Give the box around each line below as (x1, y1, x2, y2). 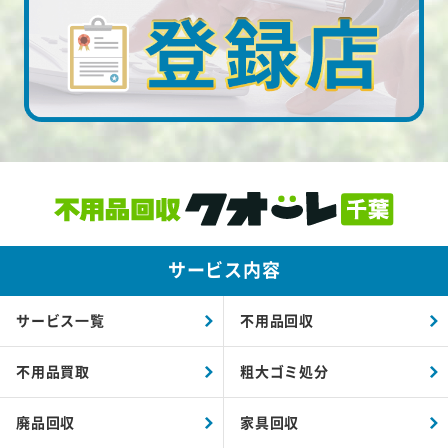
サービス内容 (167, 255, 281, 282)
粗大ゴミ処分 (240, 361, 329, 382)
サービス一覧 (16, 310, 105, 331)
